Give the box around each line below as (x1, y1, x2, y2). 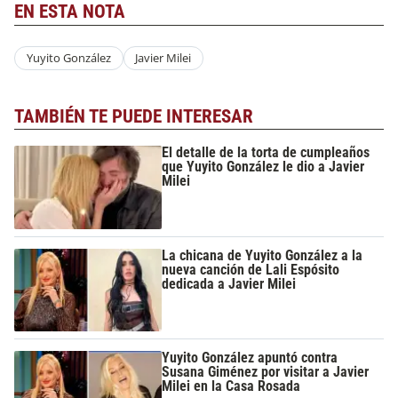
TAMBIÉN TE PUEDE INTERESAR (14, 105, 253, 127)
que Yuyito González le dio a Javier (162, 158, 365, 176)
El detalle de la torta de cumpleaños (162, 144, 370, 162)
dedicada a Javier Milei (162, 275, 297, 292)
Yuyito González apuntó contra (162, 349, 338, 367)
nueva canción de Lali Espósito (162, 260, 340, 278)
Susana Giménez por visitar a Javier (162, 363, 370, 381)
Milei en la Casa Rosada (162, 378, 301, 395)
